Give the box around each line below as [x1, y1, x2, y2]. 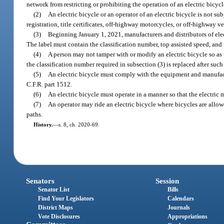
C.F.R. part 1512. [26, 80, 72, 88]
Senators [26, 177, 55, 185]
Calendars [167, 195, 194, 202]
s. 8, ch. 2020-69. [58, 121, 99, 127]
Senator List [38, 186, 70, 193]
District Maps [38, 204, 73, 211]
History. [33, 121, 53, 127]
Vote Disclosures [38, 213, 80, 220]
